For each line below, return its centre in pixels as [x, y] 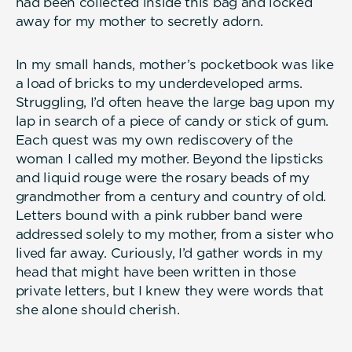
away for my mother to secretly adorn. [139, 21]
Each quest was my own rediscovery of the [154, 139]
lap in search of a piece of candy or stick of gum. [172, 121]
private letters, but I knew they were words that [169, 290]
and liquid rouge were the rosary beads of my [162, 177]
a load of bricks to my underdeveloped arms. [159, 83]
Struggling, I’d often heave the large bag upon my [175, 102]
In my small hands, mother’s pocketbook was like [174, 64]
